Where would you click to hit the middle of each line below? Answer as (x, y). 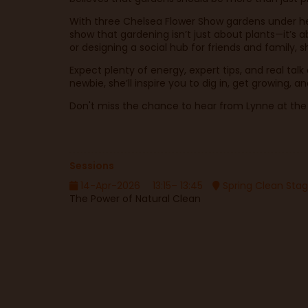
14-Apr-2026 (109, 186)
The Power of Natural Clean (135, 199)
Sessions (91, 166)
